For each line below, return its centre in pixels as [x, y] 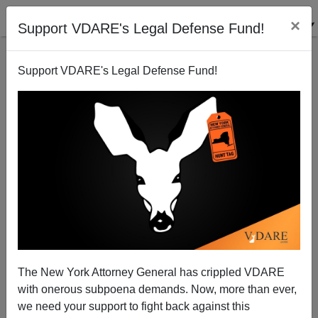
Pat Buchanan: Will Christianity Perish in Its [159, 253]
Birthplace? [159, 266]
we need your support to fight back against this [134, 306]
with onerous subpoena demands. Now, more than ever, [157, 289]
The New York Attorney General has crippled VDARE [151, 272]
